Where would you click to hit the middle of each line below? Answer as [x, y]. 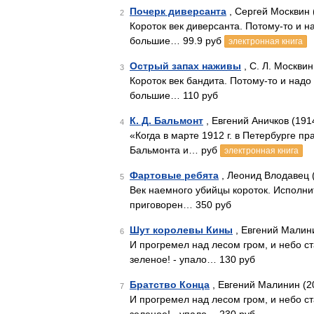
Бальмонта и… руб [175, 150]
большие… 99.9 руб [177, 41]
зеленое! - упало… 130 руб [192, 259]
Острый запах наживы [185, 66]
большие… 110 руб [174, 95]
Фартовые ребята [174, 175]
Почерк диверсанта [178, 11]
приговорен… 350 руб [180, 205]
